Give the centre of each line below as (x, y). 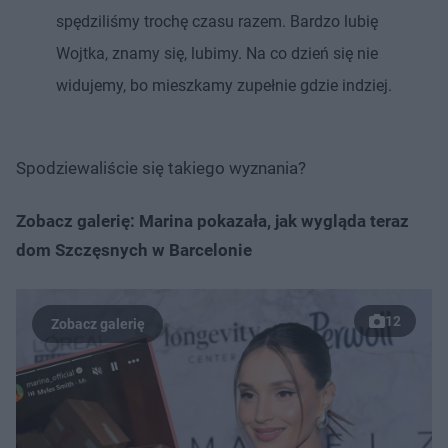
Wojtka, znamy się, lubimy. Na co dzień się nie (217, 53)
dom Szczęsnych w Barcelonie (134, 249)
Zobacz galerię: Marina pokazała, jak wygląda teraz (212, 220)
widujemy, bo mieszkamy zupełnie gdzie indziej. (224, 85)
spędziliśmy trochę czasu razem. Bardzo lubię (217, 21)
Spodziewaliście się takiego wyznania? (163, 167)
